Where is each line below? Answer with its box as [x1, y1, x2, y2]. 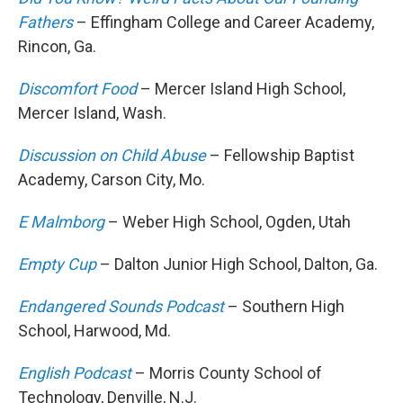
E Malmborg [18, 212, 104, 232]
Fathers [18, 13, 73, 32]
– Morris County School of [131, 363, 322, 383]
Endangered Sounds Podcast [18, 297, 224, 317]
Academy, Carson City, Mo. [18, 170, 205, 190]
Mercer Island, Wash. [18, 103, 166, 123]
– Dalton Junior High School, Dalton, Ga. [96, 255, 378, 274]
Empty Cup [18, 255, 96, 274]
